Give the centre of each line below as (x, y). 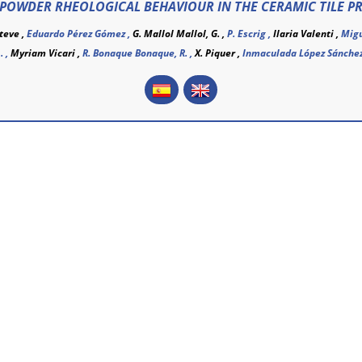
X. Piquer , (219, 53)
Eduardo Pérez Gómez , (80, 34)
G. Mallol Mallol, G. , (180, 34)
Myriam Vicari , (46, 53)
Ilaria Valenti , (307, 34)
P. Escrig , (250, 34)
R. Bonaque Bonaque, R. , (139, 53)
